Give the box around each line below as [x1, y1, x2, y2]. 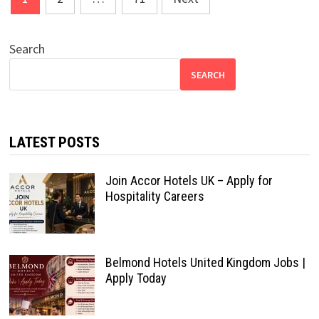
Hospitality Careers [105, 189, 204, 204]
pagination [8, 9, 101, 36]
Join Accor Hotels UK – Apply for [105, 173, 273, 188]
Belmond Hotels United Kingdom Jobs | [105, 255, 305, 270]
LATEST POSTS [9, 134, 100, 151]
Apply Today [105, 271, 167, 286]
